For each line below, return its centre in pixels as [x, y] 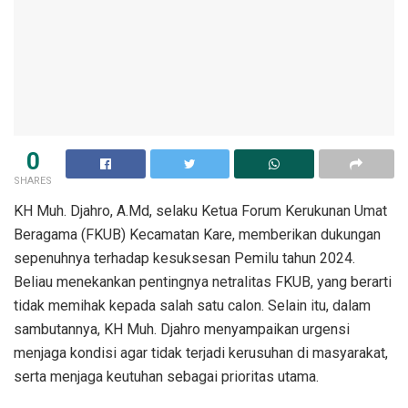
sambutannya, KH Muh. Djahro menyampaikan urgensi [182, 329]
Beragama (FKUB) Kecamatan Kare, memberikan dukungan [197, 234]
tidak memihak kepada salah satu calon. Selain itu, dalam [192, 305]
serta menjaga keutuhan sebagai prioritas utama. [166, 376]
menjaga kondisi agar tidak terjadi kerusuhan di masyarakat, [201, 352]
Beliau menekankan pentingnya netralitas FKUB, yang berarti [203, 281]
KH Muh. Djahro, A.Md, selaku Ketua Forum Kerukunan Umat [200, 210]
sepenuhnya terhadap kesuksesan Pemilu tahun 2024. [184, 258]
